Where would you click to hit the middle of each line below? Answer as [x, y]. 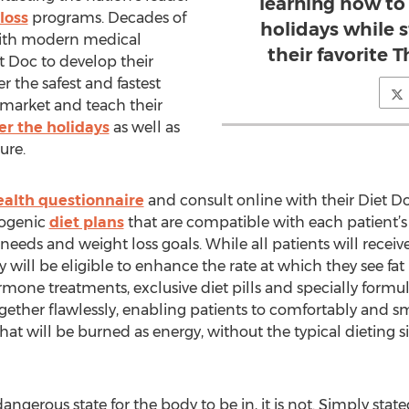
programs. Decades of [107, 18]
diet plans [86, 222]
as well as [144, 127]
